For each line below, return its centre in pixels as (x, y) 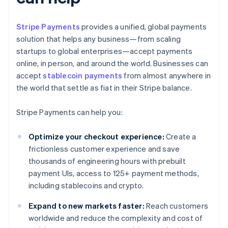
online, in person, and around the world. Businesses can (112, 63)
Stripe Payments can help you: (69, 112)
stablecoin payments (83, 76)
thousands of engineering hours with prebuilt (107, 161)
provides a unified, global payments (144, 27)
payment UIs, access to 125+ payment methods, (114, 173)
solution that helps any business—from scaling (99, 39)
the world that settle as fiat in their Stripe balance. (104, 88)
